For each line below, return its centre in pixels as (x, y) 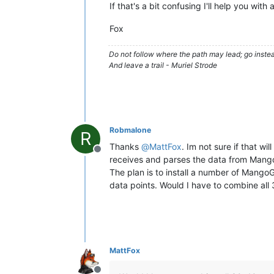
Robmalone (130, 130)
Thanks (125, 146)
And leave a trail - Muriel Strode (163, 65)
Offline (112, 155)
